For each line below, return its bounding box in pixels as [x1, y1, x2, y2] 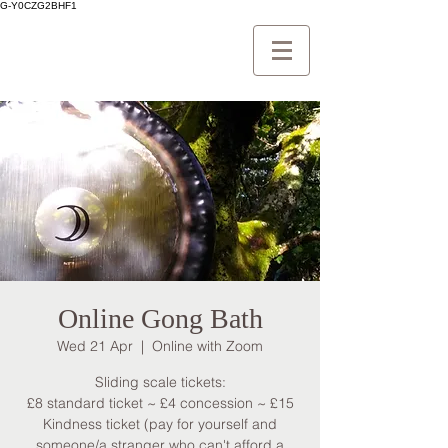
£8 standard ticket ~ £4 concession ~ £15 [26, 394, 294, 412]
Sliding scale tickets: [94, 373, 226, 391]
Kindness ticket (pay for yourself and [43, 415, 277, 433]
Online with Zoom [152, 337, 263, 355]
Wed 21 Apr [57, 337, 133, 355]
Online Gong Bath [57, 303, 263, 334]
